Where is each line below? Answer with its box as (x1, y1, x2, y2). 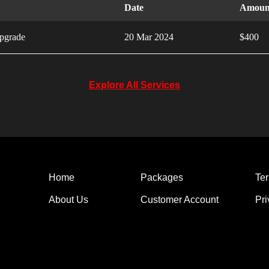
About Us (49, 195, 89, 205)
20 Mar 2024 (124, 32, 174, 42)
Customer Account (140, 195, 219, 205)
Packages (140, 172, 183, 183)
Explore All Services (89, 80, 180, 90)
